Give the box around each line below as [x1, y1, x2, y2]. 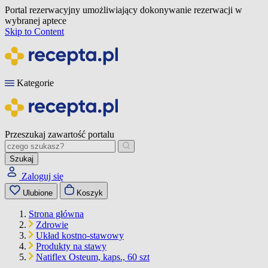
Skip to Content [5, 26, 64, 36]
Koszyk [77, 188, 103, 197]
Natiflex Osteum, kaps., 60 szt [36, 252, 150, 262]
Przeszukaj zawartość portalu [5, 129, 114, 139]
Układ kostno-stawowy [36, 230, 124, 240]
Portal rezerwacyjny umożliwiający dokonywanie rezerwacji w [5, 5, 242, 15]
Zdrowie [36, 220, 68, 230]
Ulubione [23, 188, 53, 197]
